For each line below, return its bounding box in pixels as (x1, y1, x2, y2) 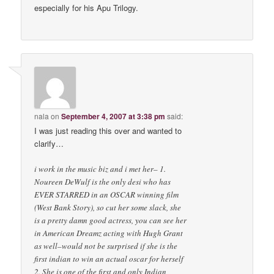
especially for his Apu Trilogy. (34, 1, 139, 13)
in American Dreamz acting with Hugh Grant (34, 228, 183, 239)
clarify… (34, 138, 64, 150)
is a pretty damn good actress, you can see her (34, 215, 187, 226)
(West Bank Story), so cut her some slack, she (34, 202, 182, 213)
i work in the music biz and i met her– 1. (34, 163, 166, 175)
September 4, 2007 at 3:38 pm (61, 111, 166, 122)
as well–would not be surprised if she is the (34, 240, 178, 252)
